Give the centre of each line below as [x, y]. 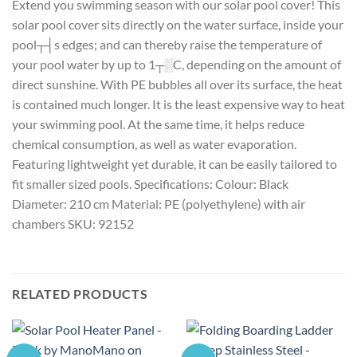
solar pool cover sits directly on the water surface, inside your [178, 24]
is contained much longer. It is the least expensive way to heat [178, 104]
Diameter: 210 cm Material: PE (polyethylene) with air [159, 203]
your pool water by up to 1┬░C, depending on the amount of [177, 64]
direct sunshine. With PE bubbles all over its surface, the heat [177, 84]
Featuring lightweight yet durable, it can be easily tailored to [175, 163]
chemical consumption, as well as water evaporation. [154, 143]
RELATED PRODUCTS [80, 294]
